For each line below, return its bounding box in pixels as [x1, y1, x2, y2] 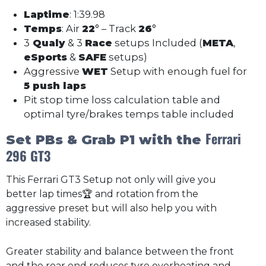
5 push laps [24, 79, 86, 91]
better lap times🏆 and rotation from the [6, 188, 198, 199]
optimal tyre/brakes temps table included [24, 107, 234, 120]
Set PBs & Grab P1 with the [6, 132, 205, 148]
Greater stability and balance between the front [6, 246, 234, 258]
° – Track [95, 22, 138, 34]
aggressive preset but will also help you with [6, 202, 217, 214]
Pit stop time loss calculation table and [24, 93, 220, 106]
